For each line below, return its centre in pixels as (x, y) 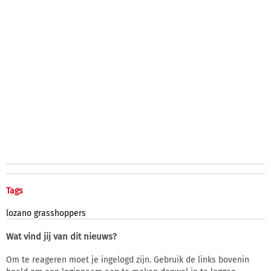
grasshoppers (60, 213)
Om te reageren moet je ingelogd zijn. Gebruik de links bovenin (128, 260)
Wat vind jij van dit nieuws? (61, 236)
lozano (19, 213)
